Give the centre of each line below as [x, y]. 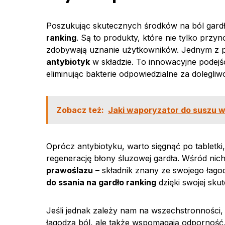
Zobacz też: [80, 110]
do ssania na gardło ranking [101, 182]
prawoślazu [70, 170]
